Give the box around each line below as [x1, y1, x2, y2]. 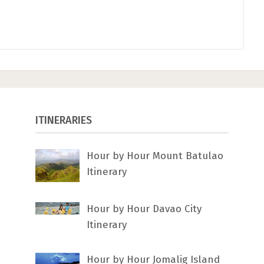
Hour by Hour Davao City [87, 202, 202, 215]
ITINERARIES [35, 113, 93, 127]
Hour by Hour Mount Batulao [87, 149, 224, 162]
